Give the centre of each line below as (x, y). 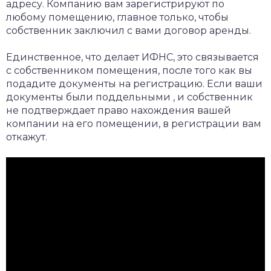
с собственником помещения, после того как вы (129, 71)
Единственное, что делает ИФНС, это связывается (132, 57)
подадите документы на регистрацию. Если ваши (134, 84)
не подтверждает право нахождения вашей (119, 111)
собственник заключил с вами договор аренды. (129, 31)
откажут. (27, 137)
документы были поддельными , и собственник (129, 97)
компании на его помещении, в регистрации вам (134, 124)
